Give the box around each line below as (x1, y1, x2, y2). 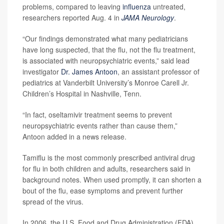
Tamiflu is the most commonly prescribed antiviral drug (22, 152, 195, 163)
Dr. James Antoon (61, 66, 117, 77)
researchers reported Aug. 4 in (22, 12, 121, 23)
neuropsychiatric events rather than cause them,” (22, 120, 177, 131)
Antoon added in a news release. (22, 131, 126, 142)
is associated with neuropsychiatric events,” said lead (22, 55, 189, 66)
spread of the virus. (22, 196, 83, 207)
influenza (122, 1, 151, 12)
